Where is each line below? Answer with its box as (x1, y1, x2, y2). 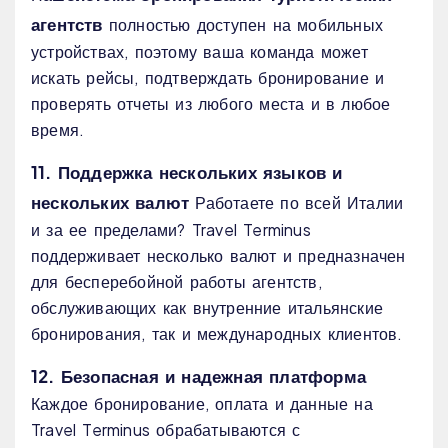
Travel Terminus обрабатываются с (31, 419, 301, 441)
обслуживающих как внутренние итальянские (31, 297, 383, 319)
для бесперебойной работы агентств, (31, 271, 322, 293)
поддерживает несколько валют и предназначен (31, 245, 406, 267)
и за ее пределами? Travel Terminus (31, 219, 311, 241)
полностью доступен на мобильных (102, 14, 384, 36)
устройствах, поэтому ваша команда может (31, 41, 368, 63)
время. (31, 119, 85, 141)
